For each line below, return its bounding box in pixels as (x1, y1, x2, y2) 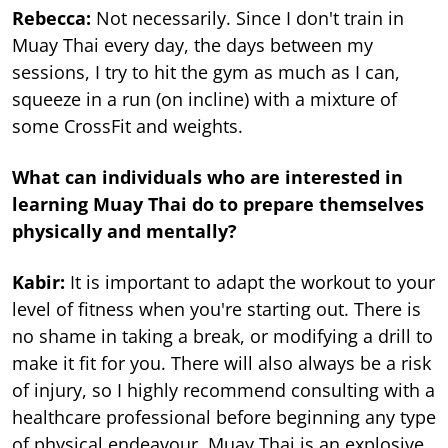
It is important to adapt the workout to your (70, 269, 435, 294)
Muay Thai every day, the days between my (12, 32, 373, 57)
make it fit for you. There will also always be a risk (12, 350, 431, 375)
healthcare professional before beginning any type (12, 404, 436, 429)
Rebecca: (12, 5, 96, 30)
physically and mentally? (12, 218, 237, 243)
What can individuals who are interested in (12, 164, 403, 189)
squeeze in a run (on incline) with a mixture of (12, 86, 397, 111)
